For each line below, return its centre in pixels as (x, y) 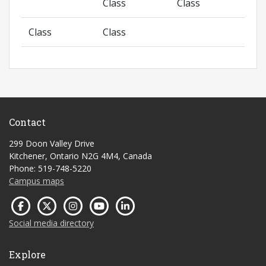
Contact (27, 122)
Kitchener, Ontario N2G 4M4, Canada (80, 156)
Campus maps (37, 181)
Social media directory (51, 223)
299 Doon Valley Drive (52, 144)
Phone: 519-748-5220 (50, 169)
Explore (27, 255)
